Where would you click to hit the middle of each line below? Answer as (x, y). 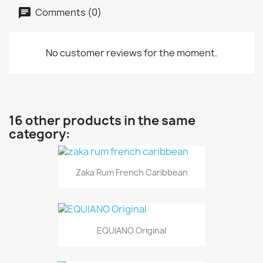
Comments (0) (68, 12)
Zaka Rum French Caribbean (131, 173)
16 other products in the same (102, 121)
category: (40, 134)
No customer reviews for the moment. (131, 53)
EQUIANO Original (131, 230)
